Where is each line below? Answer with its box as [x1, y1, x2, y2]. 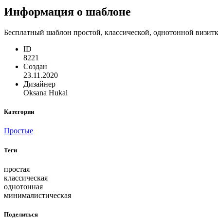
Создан [23, 62, 47, 71]
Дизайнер [23, 80, 55, 89]
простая [4, 164, 30, 173]
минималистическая [4, 191, 71, 200]
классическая [4, 173, 48, 182]
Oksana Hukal [23, 89, 68, 97]
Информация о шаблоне [4, 5, 131, 18]
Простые [4, 127, 33, 135]
